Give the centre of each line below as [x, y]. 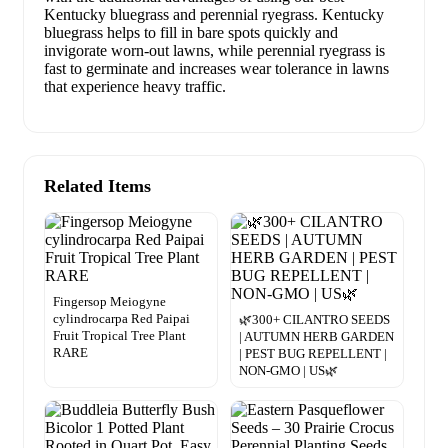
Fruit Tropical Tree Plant [119, 335]
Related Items [97, 185]
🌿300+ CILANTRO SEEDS [314, 319]
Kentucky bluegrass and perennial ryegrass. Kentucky [214, 14]
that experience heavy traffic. [135, 86]
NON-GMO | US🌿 [288, 370]
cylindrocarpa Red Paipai [121, 318]
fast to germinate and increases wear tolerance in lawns [216, 68]
